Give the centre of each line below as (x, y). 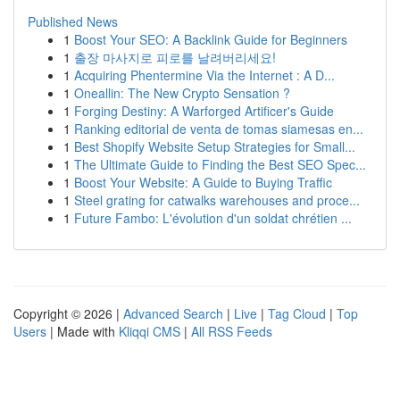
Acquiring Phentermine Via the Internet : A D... (204, 75)
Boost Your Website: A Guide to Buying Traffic (203, 182)
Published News (73, 21)
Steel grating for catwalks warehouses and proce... (217, 200)
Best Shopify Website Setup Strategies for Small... (215, 146)
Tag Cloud (297, 313)
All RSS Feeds (232, 331)
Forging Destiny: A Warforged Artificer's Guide (204, 111)
